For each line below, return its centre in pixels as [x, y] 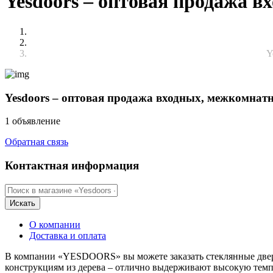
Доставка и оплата [68, 235]
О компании [55, 224]
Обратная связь [37, 142]
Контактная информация [72, 166]
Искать [23, 203]
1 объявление [33, 121]
